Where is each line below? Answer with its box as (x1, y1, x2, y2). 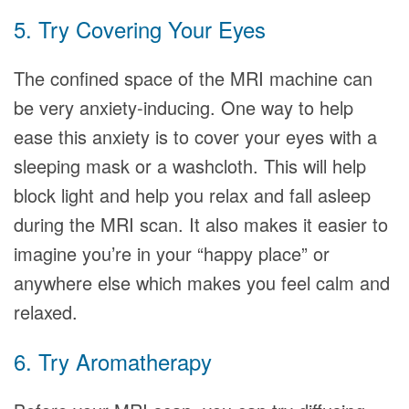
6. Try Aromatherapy (14, 345, 212, 377)
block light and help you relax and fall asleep (14, 182, 371, 208)
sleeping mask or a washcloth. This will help (14, 152, 366, 179)
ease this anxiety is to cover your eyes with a (14, 123, 377, 150)
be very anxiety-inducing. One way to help (14, 94, 353, 121)
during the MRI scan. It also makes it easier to (14, 211, 388, 237)
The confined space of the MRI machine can (14, 65, 372, 91)
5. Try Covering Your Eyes (14, 13, 266, 45)
